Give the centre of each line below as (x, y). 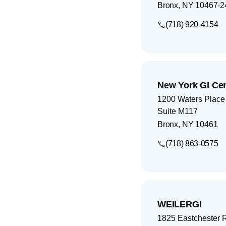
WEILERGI (180, 204)
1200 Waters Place (191, 99)
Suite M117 (178, 111)
